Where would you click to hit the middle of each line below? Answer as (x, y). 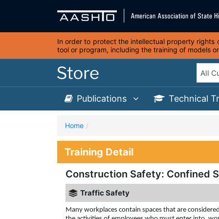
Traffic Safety (105, 193)
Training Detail (99, 152)
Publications (103, 99)
